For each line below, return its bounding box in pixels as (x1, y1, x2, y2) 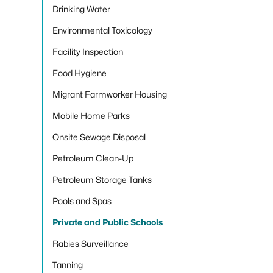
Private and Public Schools (52, 217, 163, 227)
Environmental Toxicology (52, 25, 152, 35)
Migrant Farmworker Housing (52, 89, 167, 99)
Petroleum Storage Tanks (52, 174, 152, 185)
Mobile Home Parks (52, 110, 130, 121)
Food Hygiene (52, 68, 107, 78)
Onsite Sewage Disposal (52, 132, 146, 142)
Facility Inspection (52, 46, 123, 57)
